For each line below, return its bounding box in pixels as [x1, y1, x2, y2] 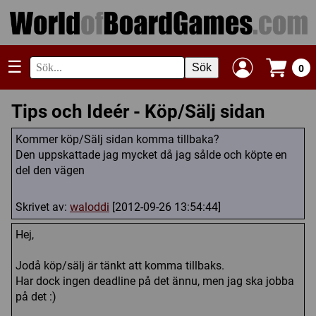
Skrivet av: [16, 200, 70, 214]
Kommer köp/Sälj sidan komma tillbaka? [16, 132, 219, 146]
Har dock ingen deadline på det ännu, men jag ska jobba [16, 274, 294, 288]
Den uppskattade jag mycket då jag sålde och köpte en [16, 147, 287, 162]
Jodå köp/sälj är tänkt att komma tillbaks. [16, 258, 224, 272]
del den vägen [16, 163, 85, 177]
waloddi [70, 200, 109, 214]
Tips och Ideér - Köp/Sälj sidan [11, 101, 265, 123]
